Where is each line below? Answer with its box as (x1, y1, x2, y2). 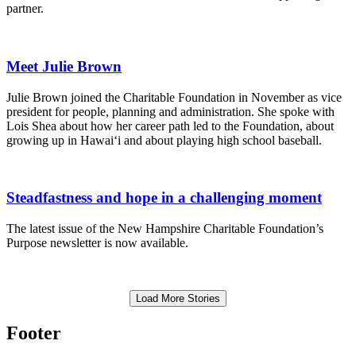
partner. (6, 2, 44, 16)
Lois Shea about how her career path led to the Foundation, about (6, 118, 334, 133)
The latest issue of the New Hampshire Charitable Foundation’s (6, 221, 323, 235)
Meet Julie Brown (6, 57, 122, 75)
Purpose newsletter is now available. (6, 235, 188, 250)
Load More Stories (136, 292, 220, 304)
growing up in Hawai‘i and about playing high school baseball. (6, 133, 322, 147)
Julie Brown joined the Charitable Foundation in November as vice (6, 90, 342, 104)
